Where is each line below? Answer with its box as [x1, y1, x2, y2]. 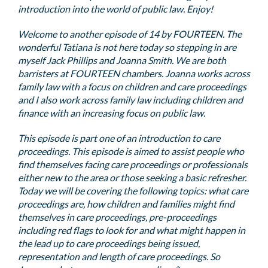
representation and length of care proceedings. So [18, 251, 220, 262]
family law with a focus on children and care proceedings [18, 81, 246, 92]
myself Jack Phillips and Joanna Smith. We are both [18, 54, 226, 66]
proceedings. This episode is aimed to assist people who [18, 145, 244, 157]
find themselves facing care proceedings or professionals [18, 159, 248, 170]
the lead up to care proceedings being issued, [18, 237, 200, 249]
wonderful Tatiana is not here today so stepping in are [18, 41, 236, 53]
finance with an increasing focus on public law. [18, 107, 205, 118]
